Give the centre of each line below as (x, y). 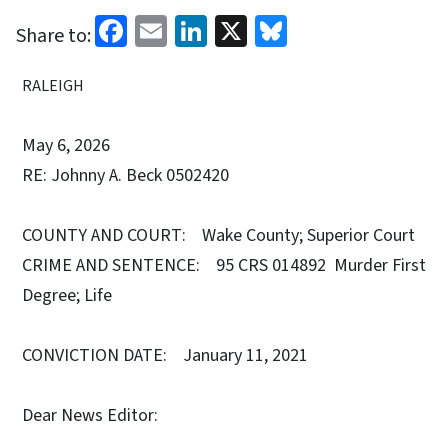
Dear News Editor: (90, 415)
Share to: (53, 35)
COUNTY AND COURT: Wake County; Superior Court (220, 235)
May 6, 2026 (66, 145)
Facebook (191, 28)
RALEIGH (53, 85)
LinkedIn (265, 28)
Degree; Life (69, 295)
